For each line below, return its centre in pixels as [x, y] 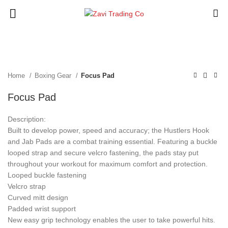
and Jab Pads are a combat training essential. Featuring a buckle [112, 142]
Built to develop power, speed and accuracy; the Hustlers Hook [108, 131]
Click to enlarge [33, 52]
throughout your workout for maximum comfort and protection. [108, 164]
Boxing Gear [54, 76]
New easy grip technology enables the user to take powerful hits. [111, 220]
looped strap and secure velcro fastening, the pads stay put [103, 153]
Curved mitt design [38, 198]
